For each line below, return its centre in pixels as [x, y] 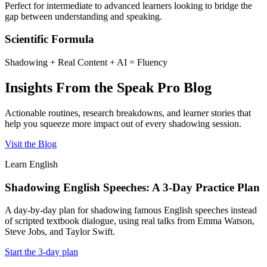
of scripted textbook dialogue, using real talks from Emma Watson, [130, 221]
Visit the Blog [31, 144]
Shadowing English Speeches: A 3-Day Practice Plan [132, 187]
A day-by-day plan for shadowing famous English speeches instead [131, 210]
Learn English [31, 164]
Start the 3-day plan [41, 252]
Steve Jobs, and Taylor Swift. [60, 232]
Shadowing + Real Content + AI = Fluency [86, 63]
